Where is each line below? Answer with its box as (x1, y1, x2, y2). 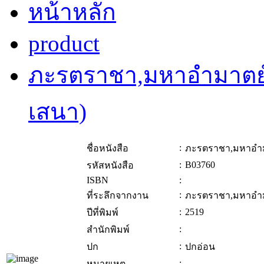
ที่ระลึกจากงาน (87, 190, 148, 201)
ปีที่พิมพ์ (87, 207, 118, 218)
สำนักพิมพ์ (87, 225, 130, 235)
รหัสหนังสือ (87, 160, 134, 171)
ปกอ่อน (185, 242, 215, 252)
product (28, 31, 100, 57)
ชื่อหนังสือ (87, 143, 128, 154)
